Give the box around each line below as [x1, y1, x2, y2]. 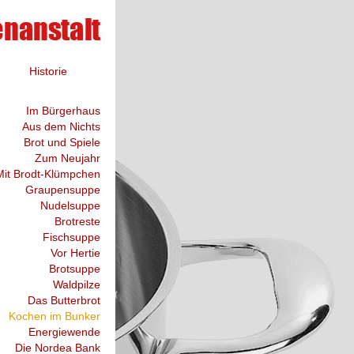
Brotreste [55, 215, 100, 228]
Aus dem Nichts [22, 120, 100, 133]
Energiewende [28, 326, 100, 338]
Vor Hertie [51, 247, 100, 259]
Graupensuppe [25, 183, 100, 196]
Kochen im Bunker [9, 310, 100, 322]
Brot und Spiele [24, 136, 100, 149]
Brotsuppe [49, 262, 100, 275]
